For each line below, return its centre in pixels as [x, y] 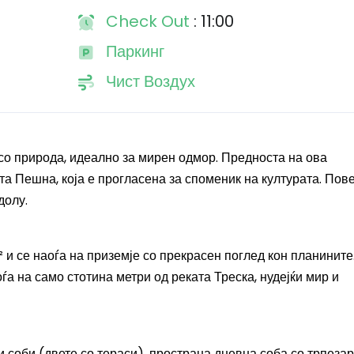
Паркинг [135, 51]
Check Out [149, 21]
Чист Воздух [150, 81]
